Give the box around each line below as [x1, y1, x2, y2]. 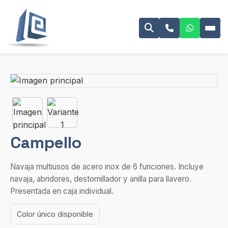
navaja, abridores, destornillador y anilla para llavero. [10, 174, 191, 184]
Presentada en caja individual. [10, 186, 113, 196]
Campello [10, 132, 81, 153]
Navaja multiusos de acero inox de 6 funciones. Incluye [10, 162, 204, 172]
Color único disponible [17, 210, 93, 218]
